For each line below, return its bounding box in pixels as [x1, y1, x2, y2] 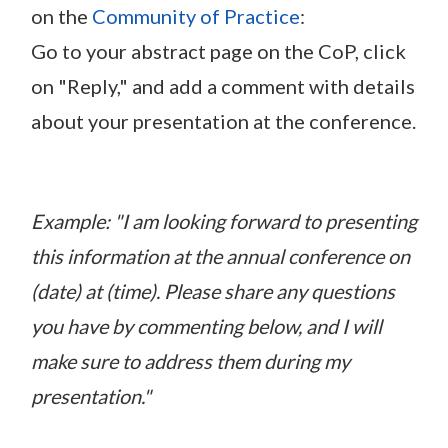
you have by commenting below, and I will [31, 313, 382, 338]
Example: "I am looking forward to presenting [31, 208, 417, 233]
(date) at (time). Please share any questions [31, 278, 395, 303]
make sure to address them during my [31, 348, 350, 373]
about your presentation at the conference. [31, 108, 416, 133]
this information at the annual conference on [31, 243, 410, 268]
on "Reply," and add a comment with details [31, 73, 415, 98]
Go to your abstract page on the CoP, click [31, 38, 406, 63]
